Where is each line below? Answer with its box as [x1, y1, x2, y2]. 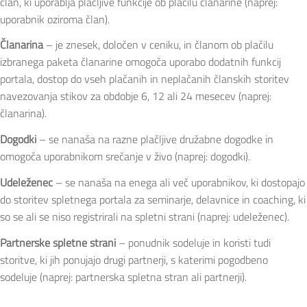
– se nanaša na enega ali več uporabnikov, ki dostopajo [53, 173, 305, 191]
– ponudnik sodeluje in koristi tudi [116, 234, 271, 251]
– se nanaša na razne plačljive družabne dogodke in [36, 131, 273, 148]
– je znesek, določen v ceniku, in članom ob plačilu [43, 36, 273, 53]
